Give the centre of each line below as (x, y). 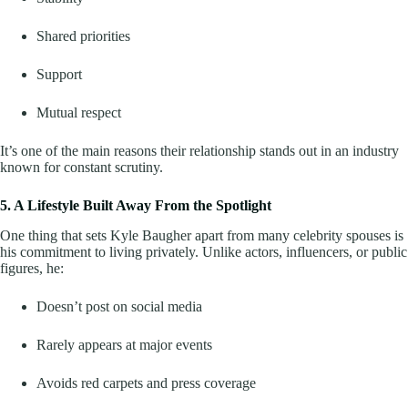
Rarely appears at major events (124, 345)
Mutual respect (79, 113)
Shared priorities (83, 36)
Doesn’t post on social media (119, 307)
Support (59, 75)
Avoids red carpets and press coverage (146, 383)
